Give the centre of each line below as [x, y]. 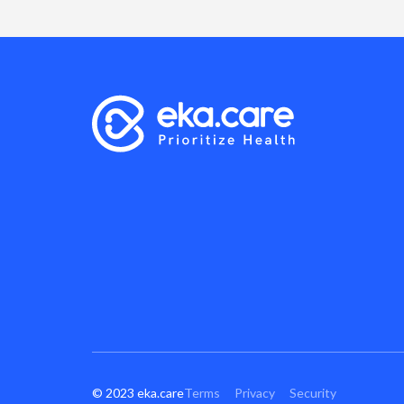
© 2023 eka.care [138, 392]
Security [313, 392]
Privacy [255, 392]
